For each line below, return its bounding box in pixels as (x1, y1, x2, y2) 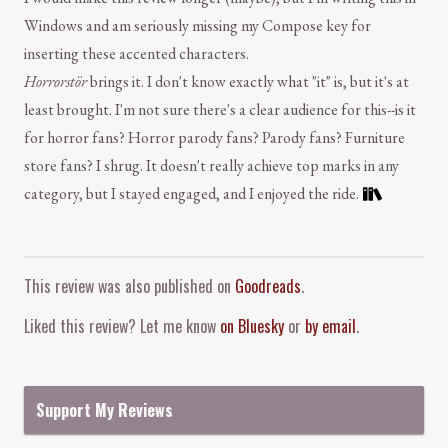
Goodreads (235, 274, 301, 299)
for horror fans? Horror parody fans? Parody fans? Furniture (24, 127, 405, 149)
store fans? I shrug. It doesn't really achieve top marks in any (24, 155, 399, 177)
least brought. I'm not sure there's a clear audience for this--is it (24, 99, 416, 121)
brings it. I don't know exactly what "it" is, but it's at (87, 71, 409, 93)
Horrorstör (24, 71, 87, 93)
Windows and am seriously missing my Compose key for (24, 15, 371, 37)
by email (305, 314, 356, 339)
